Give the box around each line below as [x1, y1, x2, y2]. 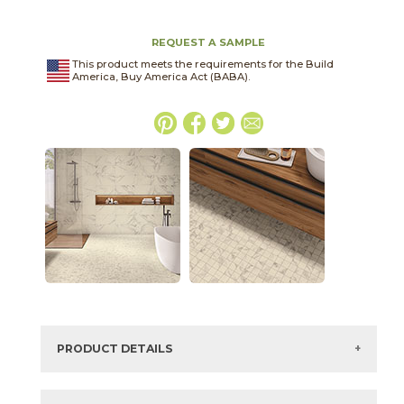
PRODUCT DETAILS [56, 342, 173, 356]
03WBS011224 [129, 384, 201, 398]
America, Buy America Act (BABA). [71, 70, 250, 83]
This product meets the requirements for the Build [71, 58, 334, 70]
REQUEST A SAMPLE [151, 36, 266, 49]
